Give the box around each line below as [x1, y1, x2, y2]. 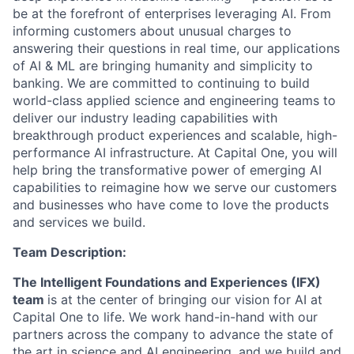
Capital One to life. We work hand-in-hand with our [13, 309, 318, 325]
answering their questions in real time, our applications [13, 40, 340, 56]
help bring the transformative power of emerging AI [13, 162, 322, 178]
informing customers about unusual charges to [13, 23, 292, 39]
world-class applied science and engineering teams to [13, 92, 336, 108]
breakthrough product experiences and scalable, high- [13, 127, 337, 143]
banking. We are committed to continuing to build [13, 75, 310, 91]
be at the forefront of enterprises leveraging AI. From [13, 6, 331, 21]
